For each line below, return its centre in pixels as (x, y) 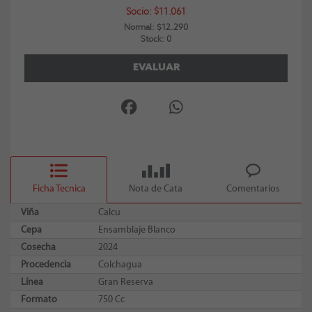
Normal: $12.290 (156, 28)
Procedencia (46, 264)
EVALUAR (156, 68)
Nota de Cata (156, 188)
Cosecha (38, 247)
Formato (39, 299)
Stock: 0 (156, 39)
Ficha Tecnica (59, 188)
